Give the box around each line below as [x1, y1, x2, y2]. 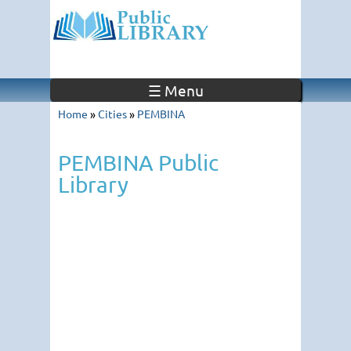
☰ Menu [147, 81, 204, 100]
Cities [98, 107, 127, 121]
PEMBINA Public [58, 150, 219, 175]
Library [58, 172, 128, 197]
